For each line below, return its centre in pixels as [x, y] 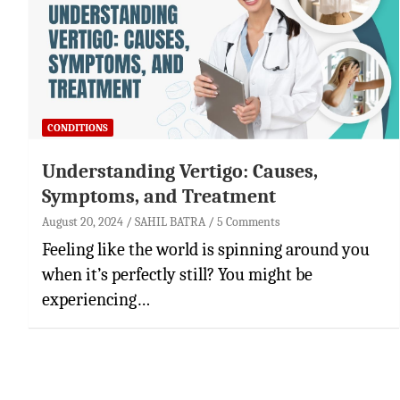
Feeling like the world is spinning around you [206, 249]
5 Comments [248, 221]
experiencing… [96, 299]
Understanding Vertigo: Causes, [180, 171]
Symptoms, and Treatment [159, 196]
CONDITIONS [78, 127]
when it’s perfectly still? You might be [177, 274]
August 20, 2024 [83, 221]
